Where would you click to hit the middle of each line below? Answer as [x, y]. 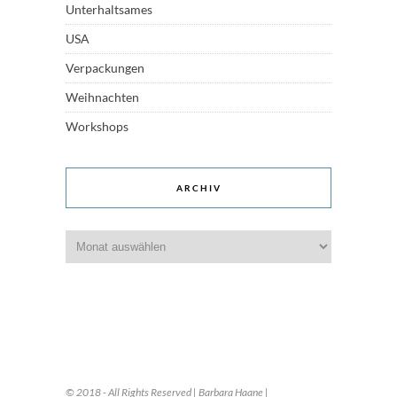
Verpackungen [105, 68]
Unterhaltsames [109, 10]
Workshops [97, 127]
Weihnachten [102, 97]
